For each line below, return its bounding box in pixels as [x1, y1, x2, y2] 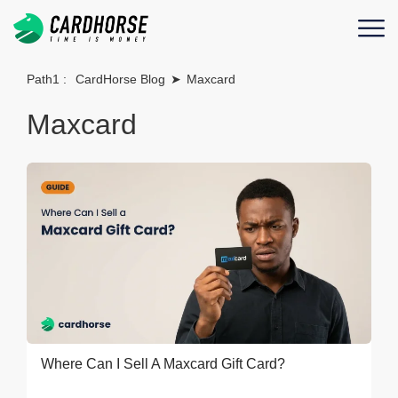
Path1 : [27, 72, 70, 86]
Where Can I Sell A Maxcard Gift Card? [41, 355, 286, 371]
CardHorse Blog [76, 72, 165, 86]
